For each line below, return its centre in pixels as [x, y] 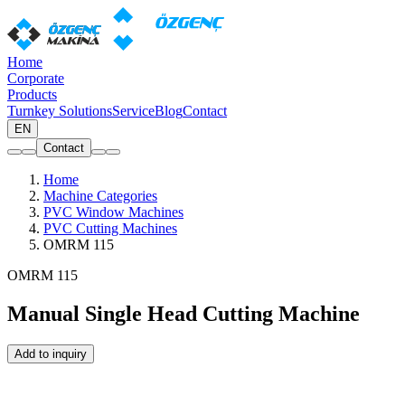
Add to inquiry [51, 353]
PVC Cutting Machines [110, 228]
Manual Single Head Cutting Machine [184, 313]
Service [133, 111]
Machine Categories [100, 196]
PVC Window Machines [113, 212]
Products [32, 94]
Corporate [36, 78]
